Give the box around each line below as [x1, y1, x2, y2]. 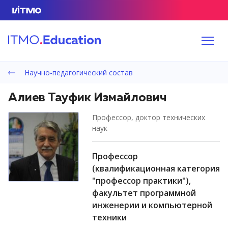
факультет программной [92, 187, 196, 198]
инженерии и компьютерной [92, 199, 212, 211]
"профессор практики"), [92, 175, 191, 186]
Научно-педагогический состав [22, 68, 133, 77]
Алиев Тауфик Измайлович [8, 92, 166, 104]
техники [92, 212, 127, 223]
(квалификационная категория [92, 163, 220, 174]
